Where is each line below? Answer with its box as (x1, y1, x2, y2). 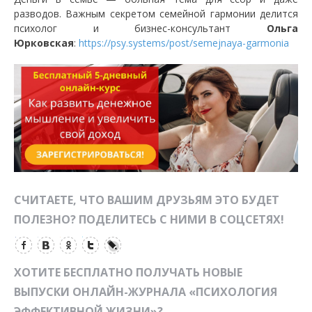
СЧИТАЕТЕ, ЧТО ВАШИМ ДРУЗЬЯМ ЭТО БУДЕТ (14, 192, 279, 208)
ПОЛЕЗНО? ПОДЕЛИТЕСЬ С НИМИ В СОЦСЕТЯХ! (14, 211, 284, 227)
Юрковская (14, 36, 74, 49)
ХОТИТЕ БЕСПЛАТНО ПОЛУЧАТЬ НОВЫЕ (14, 264, 242, 280)
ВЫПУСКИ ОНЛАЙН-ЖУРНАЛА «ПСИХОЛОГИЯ (14, 283, 277, 299)
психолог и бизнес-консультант (14, 21, 267, 35)
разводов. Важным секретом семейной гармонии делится (14, 6, 298, 20)
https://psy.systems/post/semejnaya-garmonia (79, 36, 289, 49)
